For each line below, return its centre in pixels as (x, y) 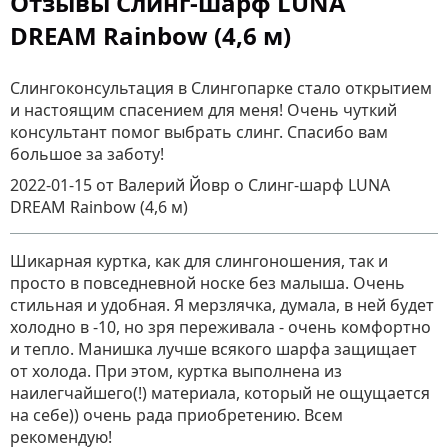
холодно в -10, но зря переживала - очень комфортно (220, 327)
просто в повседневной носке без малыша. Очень (207, 283)
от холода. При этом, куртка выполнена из (176, 371)
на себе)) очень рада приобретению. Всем (176, 415)
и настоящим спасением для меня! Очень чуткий (203, 110)
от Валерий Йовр (165, 185)
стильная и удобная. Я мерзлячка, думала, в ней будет (222, 305)
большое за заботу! (87, 154)
